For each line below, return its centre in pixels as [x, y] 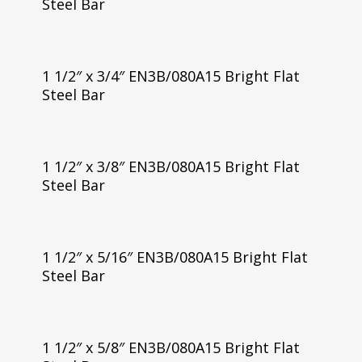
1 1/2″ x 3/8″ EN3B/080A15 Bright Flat [170, 166]
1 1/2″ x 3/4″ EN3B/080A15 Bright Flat [170, 76]
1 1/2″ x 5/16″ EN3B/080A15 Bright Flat [175, 257]
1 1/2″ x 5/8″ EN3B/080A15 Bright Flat [170, 347]
